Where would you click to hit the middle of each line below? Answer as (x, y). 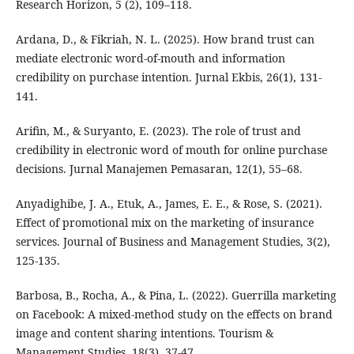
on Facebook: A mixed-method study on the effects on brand (174, 314)
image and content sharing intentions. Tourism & (144, 333)
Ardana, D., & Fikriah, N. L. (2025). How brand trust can (165, 40)
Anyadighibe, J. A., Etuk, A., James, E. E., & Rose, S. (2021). (169, 204)
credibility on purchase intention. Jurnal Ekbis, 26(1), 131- (168, 77)
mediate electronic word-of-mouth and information (150, 58)
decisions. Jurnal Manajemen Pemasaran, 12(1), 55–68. (159, 169)
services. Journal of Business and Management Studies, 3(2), (173, 242)
